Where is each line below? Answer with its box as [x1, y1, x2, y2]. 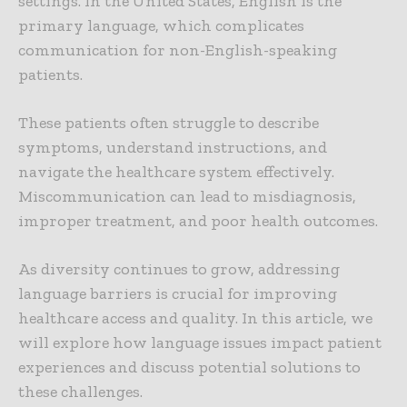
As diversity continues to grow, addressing [18, 259, 340, 280]
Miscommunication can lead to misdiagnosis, [18, 186, 356, 207]
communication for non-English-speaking [18, 40, 337, 61]
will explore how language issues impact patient [18, 333, 382, 353]
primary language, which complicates [18, 15, 304, 36]
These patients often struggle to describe [18, 113, 319, 134]
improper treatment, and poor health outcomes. [18, 211, 382, 232]
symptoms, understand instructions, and [18, 137, 327, 158]
